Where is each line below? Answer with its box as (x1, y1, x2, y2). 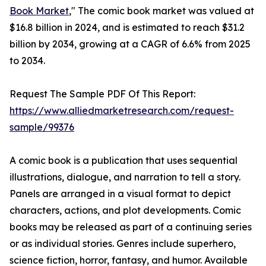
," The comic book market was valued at (69, 5, 254, 17)
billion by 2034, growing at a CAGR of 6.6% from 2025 (9, 38, 251, 50)
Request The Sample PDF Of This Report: (9, 88, 195, 100)
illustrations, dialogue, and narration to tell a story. (9, 171, 240, 183)
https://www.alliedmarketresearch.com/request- (9, 104, 234, 117)
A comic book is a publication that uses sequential (9, 154, 237, 167)
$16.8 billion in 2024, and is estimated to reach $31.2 (9, 21, 245, 34)
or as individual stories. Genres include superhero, (9, 237, 236, 250)
